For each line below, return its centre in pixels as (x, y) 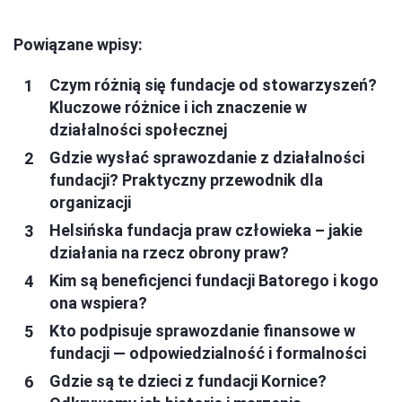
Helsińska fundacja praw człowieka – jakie (206, 231)
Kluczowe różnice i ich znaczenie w (178, 108)
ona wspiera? (98, 303)
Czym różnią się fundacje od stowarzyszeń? (213, 85)
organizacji (90, 203)
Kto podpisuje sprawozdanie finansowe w (202, 331)
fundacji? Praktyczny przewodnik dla (186, 180)
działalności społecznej (138, 130)
